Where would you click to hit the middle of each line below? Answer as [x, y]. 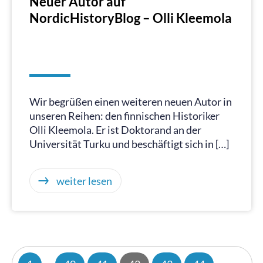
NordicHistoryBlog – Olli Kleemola [131, 18]
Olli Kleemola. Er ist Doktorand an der [115, 130]
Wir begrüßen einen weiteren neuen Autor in [131, 102]
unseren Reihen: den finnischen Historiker [124, 116]
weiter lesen [84, 181]
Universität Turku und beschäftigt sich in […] [129, 144]
